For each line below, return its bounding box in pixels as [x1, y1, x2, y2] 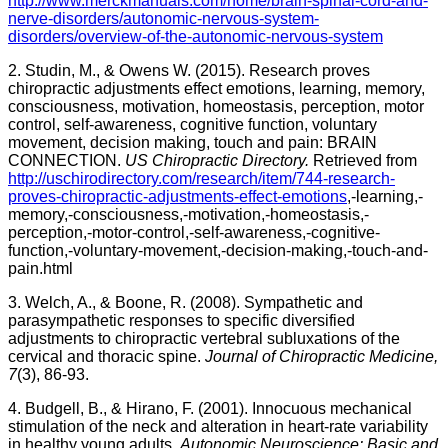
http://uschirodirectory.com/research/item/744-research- [8, 170, 395, 187]
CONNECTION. [8, 152, 125, 169]
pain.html [8, 260, 73, 277]
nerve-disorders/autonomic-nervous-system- [8, 10, 319, 27]
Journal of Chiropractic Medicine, [205, 348, 438, 365]
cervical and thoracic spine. [8, 348, 205, 365]
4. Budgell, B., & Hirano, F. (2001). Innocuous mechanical [8, 400, 412, 417]
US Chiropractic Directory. [125, 152, 313, 169]
